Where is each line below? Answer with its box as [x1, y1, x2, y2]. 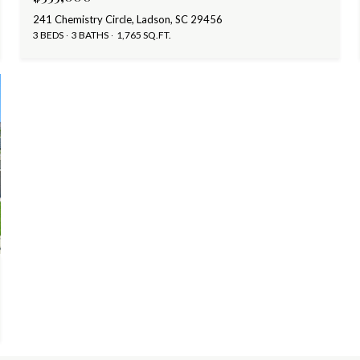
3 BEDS [33, 29, 64, 42]
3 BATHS [72, 29, 109, 42]
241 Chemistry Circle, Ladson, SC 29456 [33, 13, 223, 27]
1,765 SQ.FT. [117, 29, 172, 42]
